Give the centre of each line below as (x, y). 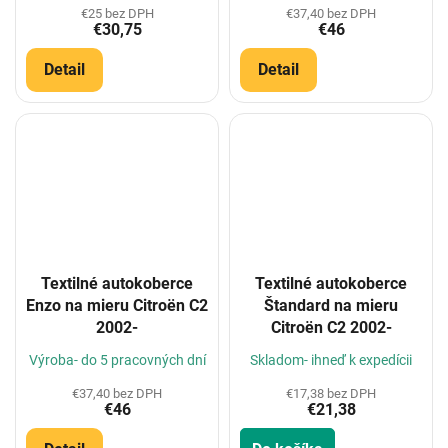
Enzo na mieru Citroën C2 (117, 306)
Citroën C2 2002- (331, 328)
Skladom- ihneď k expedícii (331, 360)
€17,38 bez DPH (331, 394)
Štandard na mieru (331, 306)
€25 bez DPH (117, 14)
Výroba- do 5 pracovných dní (117, 360)
